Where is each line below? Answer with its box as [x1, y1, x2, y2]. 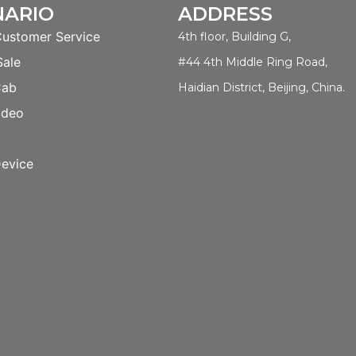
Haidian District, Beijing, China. [178, 80, 345, 95]
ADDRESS [178, 2, 273, 25]
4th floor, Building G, [178, 29, 291, 44]
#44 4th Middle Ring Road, [178, 55, 327, 69]
